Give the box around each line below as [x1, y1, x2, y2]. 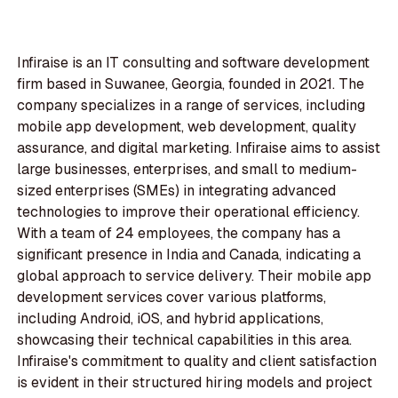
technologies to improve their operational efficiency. [17, 203, 361, 222]
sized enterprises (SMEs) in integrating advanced [17, 181, 337, 201]
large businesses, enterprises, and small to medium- [17, 160, 358, 179]
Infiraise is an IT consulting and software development [17, 53, 370, 73]
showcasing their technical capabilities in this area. [17, 330, 353, 350]
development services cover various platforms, [17, 288, 327, 307]
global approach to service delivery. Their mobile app [17, 267, 372, 286]
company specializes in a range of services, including [17, 96, 366, 115]
